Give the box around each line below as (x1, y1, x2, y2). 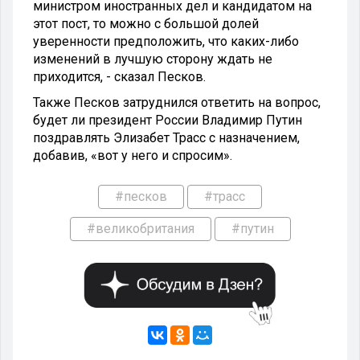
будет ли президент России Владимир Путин (33, 112, 302, 128)
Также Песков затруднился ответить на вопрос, (33, 94, 321, 110)
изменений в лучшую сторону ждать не (33, 51, 272, 67)
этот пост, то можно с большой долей (33, 15, 259, 31)
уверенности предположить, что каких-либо (33, 33, 299, 49)
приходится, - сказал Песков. (33, 68, 206, 84)
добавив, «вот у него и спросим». (33, 147, 232, 163)
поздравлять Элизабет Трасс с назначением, (33, 129, 300, 145)
